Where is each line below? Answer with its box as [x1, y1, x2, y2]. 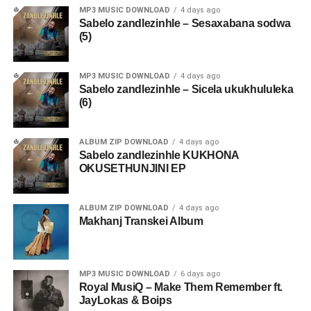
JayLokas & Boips [78, 294, 172, 306]
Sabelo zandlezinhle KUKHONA [78, 149, 239, 161]
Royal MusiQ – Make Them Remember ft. [78, 281, 283, 293]
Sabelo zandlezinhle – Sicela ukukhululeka [78, 83, 294, 95]
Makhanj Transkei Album [78, 215, 203, 227]
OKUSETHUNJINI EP [78, 162, 186, 174]
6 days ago [180, 269, 220, 278]
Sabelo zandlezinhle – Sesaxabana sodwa [78, 17, 291, 29]
